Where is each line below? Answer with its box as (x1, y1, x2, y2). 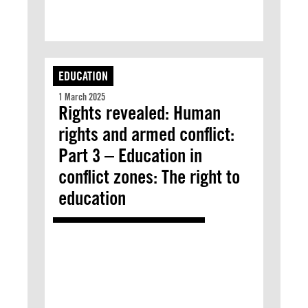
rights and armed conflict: (58, 122, 234, 146)
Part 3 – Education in (58, 144, 202, 167)
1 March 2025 (58, 91, 105, 102)
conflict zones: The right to (58, 165, 240, 188)
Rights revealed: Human (58, 101, 221, 124)
